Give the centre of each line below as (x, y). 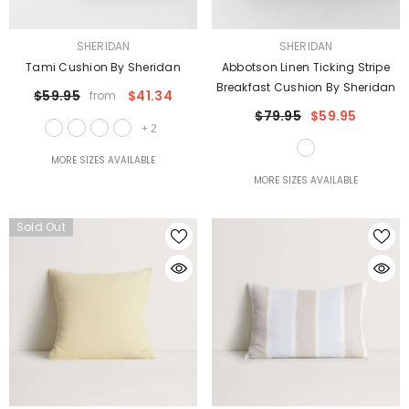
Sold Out (41, 227)
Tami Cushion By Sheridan (103, 67)
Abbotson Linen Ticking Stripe (306, 67)
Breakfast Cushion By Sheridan (306, 87)
